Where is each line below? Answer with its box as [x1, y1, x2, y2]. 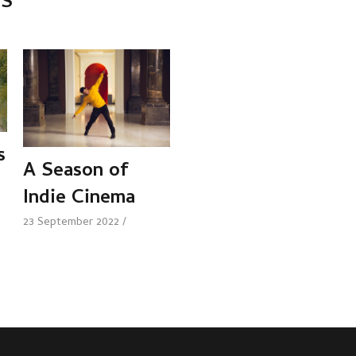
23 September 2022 [23, 214, 119, 233]
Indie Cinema [23, 184, 135, 215]
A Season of [23, 157, 128, 188]
